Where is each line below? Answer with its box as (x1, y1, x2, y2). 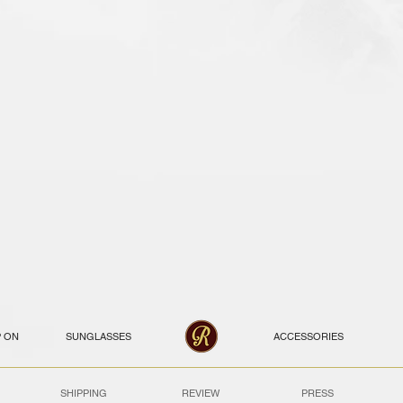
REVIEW (182, 387, 219, 399)
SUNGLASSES (65, 330, 131, 343)
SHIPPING (60, 387, 107, 399)
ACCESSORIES (273, 330, 344, 343)
